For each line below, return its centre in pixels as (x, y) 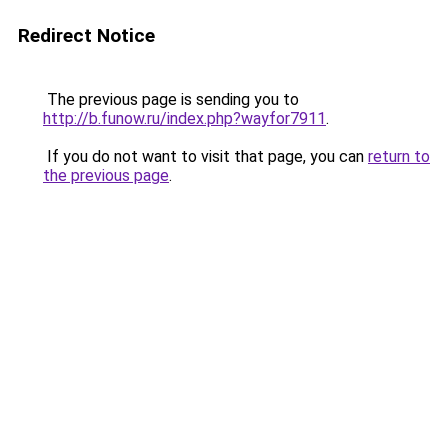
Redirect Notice (86, 35)
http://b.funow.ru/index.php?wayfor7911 (184, 118)
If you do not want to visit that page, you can (205, 156)
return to (399, 156)
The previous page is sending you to (171, 99)
